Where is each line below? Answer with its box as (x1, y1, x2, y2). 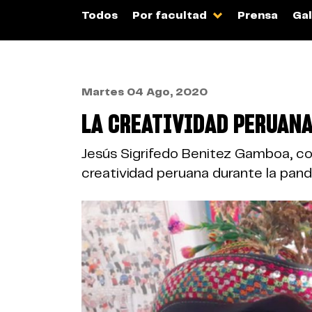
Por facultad (132, 10, 210, 21)
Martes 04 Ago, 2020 (81, 87, 208, 97)
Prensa (237, 10, 278, 21)
